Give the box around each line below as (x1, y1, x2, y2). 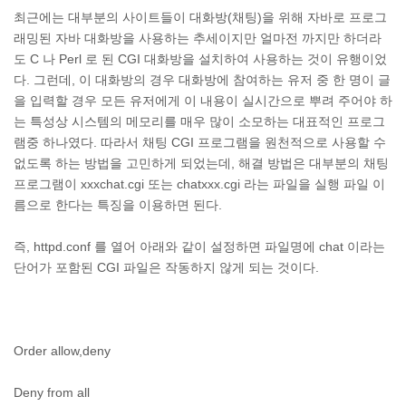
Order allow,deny (14, 343, 111, 358)
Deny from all (14, 385, 90, 400)
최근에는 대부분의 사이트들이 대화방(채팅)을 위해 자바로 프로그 (14, 10, 387, 24)
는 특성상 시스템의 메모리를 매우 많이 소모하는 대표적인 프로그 (14, 114, 385, 129)
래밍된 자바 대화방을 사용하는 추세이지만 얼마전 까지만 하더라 (14, 31, 382, 45)
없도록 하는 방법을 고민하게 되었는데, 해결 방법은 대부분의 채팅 (14, 156, 389, 170)
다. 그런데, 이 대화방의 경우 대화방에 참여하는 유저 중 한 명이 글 (14, 72, 391, 87)
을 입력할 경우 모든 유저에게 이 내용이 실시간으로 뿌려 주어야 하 (14, 93, 392, 108)
